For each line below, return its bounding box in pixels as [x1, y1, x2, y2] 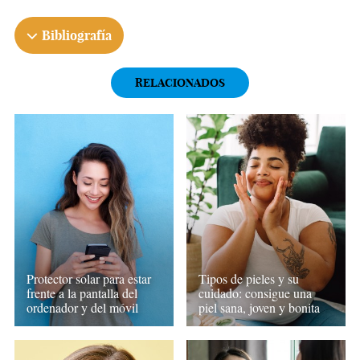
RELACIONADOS [134, 76, 225, 91]
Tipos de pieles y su [198, 270, 300, 288]
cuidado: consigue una [198, 284, 313, 302]
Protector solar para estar [26, 270, 151, 288]
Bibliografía [41, 27, 112, 44]
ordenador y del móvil [26, 299, 138, 317]
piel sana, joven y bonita [198, 299, 321, 317]
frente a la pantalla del [26, 284, 137, 302]
